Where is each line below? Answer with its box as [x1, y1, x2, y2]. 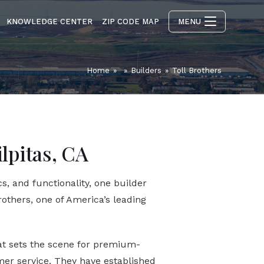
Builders [131, 66, 161, 75]
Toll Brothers [172, 66, 222, 75]
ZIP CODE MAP [102, 17, 159, 26]
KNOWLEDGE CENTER [6, 17, 93, 26]
